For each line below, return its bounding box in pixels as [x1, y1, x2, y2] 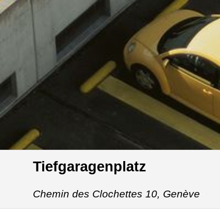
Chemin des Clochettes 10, [33, 188, 164, 200]
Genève [163, 188, 200, 200]
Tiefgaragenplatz [33, 158, 147, 174]
